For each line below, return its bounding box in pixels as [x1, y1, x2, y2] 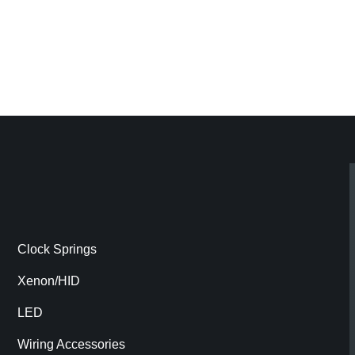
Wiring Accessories [17, 338, 126, 352]
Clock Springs [17, 242, 97, 257]
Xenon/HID [17, 274, 81, 288]
